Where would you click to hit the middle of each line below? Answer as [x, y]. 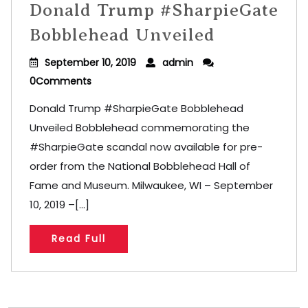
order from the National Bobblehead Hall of [140, 166]
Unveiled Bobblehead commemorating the [140, 128]
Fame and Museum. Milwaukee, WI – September [151, 185]
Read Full [79, 239]
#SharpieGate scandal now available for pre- [146, 147]
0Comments [60, 81]
